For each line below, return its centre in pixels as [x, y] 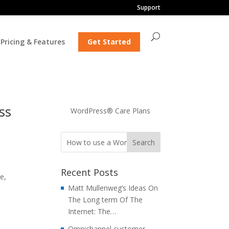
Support [148, 7]
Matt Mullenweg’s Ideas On [113, 188]
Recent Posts [90, 172]
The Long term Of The [106, 200]
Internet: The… [92, 211]
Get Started [109, 42]
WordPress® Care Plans [111, 111]
